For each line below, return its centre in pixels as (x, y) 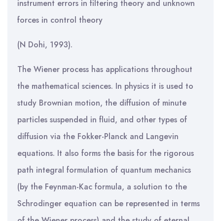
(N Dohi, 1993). (45, 45)
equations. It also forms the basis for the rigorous (106, 153)
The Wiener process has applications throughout (105, 69)
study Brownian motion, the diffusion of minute (102, 103)
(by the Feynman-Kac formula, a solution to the (102, 187)
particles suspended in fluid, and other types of (102, 120)
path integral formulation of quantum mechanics (104, 170)
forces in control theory (60, 20)
